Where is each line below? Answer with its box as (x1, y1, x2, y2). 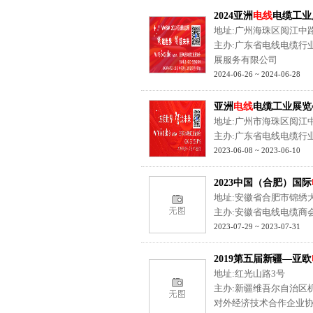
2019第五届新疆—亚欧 (214, 254, 312, 264)
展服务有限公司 (214, 54, 277, 65)
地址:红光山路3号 (214, 268, 285, 279)
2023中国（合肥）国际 (214, 177, 312, 188)
